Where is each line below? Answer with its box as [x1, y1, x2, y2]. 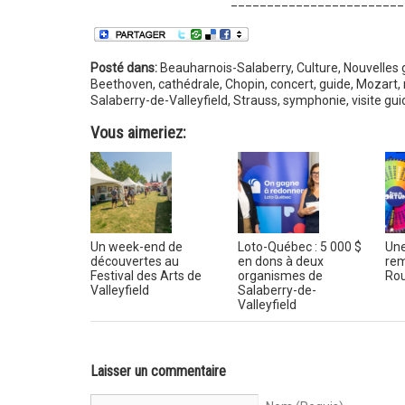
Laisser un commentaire [89, 362, 226, 380]
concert [269, 76, 314, 91]
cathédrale [157, 76, 220, 91]
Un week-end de [89, 239, 183, 254]
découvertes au [89, 253, 179, 268]
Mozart [355, 76, 398, 91]
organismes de [237, 268, 323, 283]
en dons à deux [237, 253, 324, 268]
